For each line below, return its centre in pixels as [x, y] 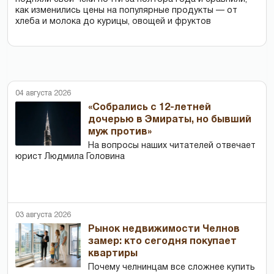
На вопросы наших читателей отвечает [172, 146]
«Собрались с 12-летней [150, 107]
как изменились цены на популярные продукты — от [126, 10]
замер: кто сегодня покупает [163, 241]
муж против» [120, 132]
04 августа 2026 [43, 93]
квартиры [113, 254]
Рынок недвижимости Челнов [164, 229]
